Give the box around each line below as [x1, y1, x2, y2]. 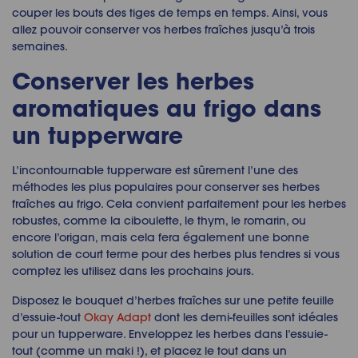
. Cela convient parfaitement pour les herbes [101, 197, 346, 212]
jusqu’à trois [248, 22, 315, 38]
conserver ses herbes [205, 180, 320, 195]
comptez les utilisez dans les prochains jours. [12, 264, 254, 279]
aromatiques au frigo [12, 93, 257, 124]
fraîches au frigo [12, 197, 101, 212]
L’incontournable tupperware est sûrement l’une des [12, 163, 298, 178]
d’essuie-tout [12, 310, 84, 325]
